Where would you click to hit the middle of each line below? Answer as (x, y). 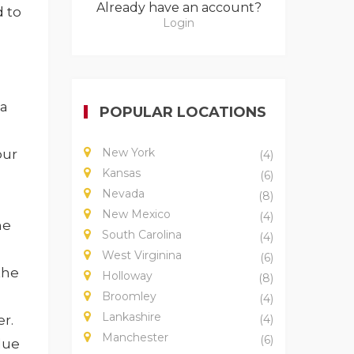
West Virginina (140, 256)
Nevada (122, 194)
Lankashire (130, 317)
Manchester (134, 338)
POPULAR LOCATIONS (183, 113)
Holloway (126, 276)
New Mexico (135, 215)
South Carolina (140, 235)
